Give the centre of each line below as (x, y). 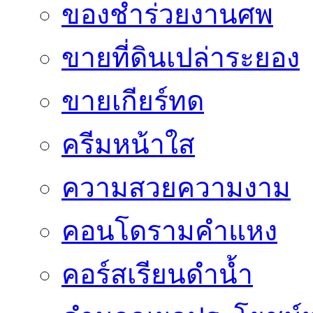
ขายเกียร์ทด (133, 101)
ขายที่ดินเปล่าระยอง (181, 57)
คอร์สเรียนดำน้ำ (157, 274)
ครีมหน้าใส (128, 144)
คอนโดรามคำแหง (169, 231)
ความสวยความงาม (176, 187)
